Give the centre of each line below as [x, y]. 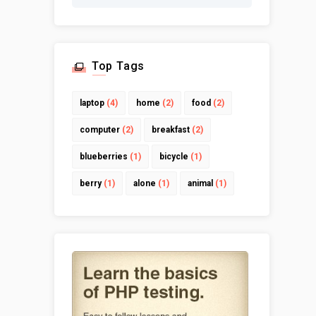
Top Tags [118, 66]
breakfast [170, 130]
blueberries [103, 157]
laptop [92, 103]
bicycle [174, 157]
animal [200, 184]
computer [99, 130]
